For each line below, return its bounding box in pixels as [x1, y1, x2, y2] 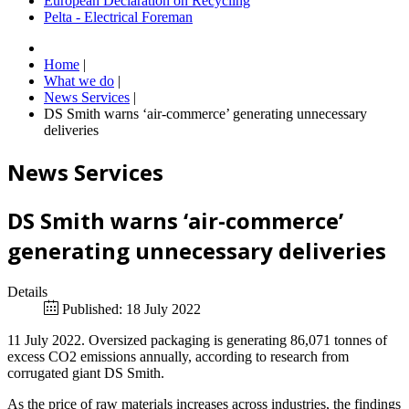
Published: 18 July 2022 [62, 300, 201, 317]
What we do [44, 73, 114, 89]
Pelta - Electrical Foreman [44, 9, 193, 26]
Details [7, 283, 47, 299]
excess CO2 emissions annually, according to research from [7, 348, 349, 364]
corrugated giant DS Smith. [7, 364, 164, 381]
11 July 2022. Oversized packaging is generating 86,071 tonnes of [7, 331, 387, 348]
